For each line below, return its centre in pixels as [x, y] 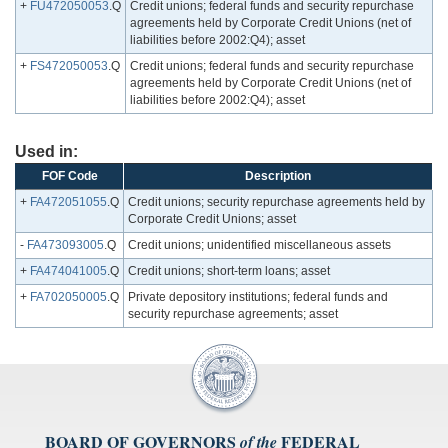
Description [278, 176]
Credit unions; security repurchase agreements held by [276, 202]
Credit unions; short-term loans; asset [229, 271]
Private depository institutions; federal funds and [258, 297]
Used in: [46, 152]
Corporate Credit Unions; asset [212, 219]
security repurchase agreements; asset [233, 314]
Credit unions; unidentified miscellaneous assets [259, 245]
